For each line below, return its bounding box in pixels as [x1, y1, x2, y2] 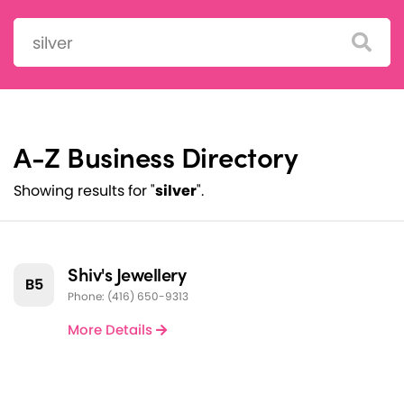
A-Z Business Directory [14, 136, 298, 177]
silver [155, 180, 197, 202]
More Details [68, 320, 156, 340]
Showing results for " [14, 180, 155, 202]
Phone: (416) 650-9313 [68, 289, 188, 305]
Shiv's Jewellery [68, 261, 186, 288]
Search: [13, 17, 66, 39]
